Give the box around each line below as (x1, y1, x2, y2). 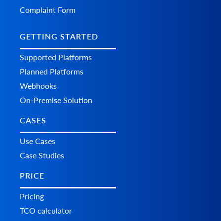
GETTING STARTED (20, 32, 98, 41)
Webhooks (20, 81, 57, 91)
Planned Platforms (20, 67, 83, 76)
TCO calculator (20, 206, 72, 216)
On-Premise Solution (20, 95, 92, 105)
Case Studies (20, 150, 64, 160)
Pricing (20, 191, 44, 201)
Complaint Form (20, 4, 75, 14)
